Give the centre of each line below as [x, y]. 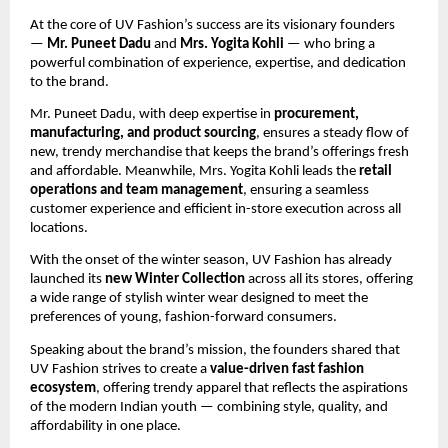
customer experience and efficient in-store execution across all [215, 209]
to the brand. [69, 82]
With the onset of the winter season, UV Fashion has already [211, 261]
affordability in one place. [105, 426]
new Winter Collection [175, 280]
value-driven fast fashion [287, 369]
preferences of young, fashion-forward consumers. [183, 318]
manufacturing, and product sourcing [143, 133]
